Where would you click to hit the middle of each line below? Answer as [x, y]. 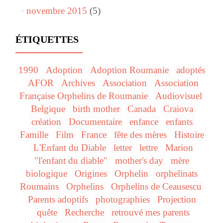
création [46, 122]
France [94, 135]
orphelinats [177, 174]
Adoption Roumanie [129, 70]
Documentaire [95, 122]
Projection [176, 200]
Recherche [84, 213]
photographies [122, 200]
